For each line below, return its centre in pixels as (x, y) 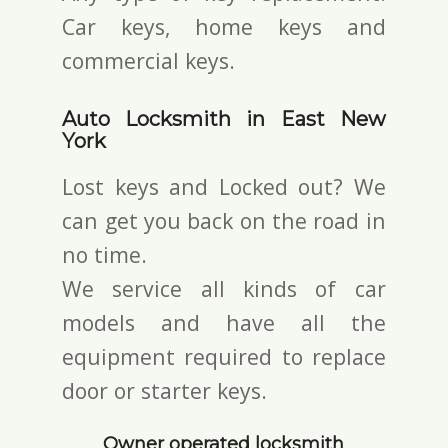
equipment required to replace (224, 356)
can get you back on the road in (224, 220)
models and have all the (224, 322)
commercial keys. (149, 60)
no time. (105, 254)
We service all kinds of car (224, 288)
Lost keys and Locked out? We (224, 186)
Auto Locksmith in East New (224, 118)
